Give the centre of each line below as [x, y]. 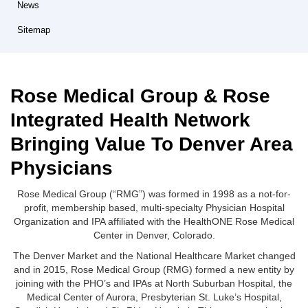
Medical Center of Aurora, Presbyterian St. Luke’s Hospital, [154, 297]
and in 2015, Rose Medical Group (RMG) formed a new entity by [154, 269]
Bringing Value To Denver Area [152, 144]
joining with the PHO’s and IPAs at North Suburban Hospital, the [154, 283]
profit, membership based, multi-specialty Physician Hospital [154, 208]
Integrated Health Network [130, 120]
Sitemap [34, 30]
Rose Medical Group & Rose [140, 96]
